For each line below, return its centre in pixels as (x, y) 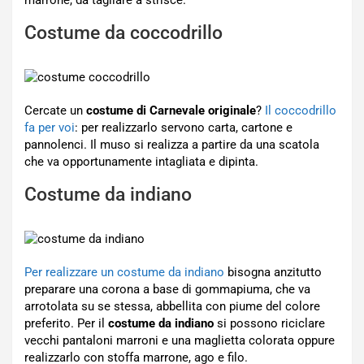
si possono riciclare (269, 323)
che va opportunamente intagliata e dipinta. (141, 162)
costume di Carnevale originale (171, 110)
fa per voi (50, 128)
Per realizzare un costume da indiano (124, 272)
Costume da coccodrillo (123, 33)
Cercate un (55, 110)
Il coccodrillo (301, 110)
